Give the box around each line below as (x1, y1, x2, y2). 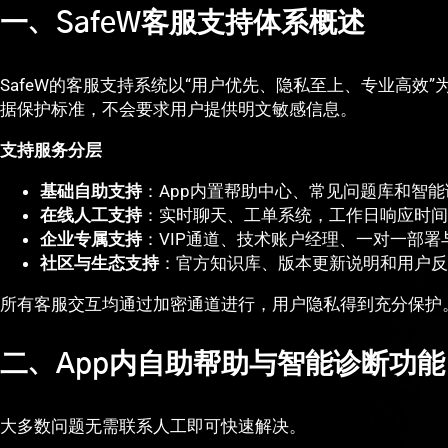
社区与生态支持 (40, 253, 159, 274)
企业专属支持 (40, 229, 142, 250)
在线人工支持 (40, 205, 142, 226)
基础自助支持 (40, 181, 142, 202)
